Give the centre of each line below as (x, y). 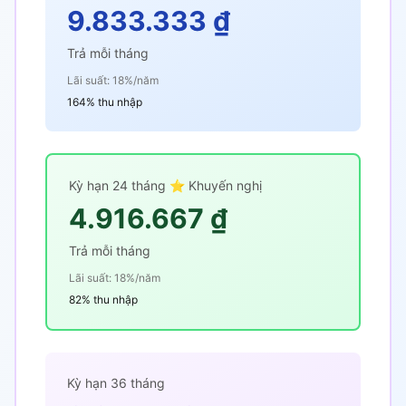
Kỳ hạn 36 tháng (116, 383)
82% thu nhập (103, 300)
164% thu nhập (105, 102)
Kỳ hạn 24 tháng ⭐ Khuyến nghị (165, 185)
